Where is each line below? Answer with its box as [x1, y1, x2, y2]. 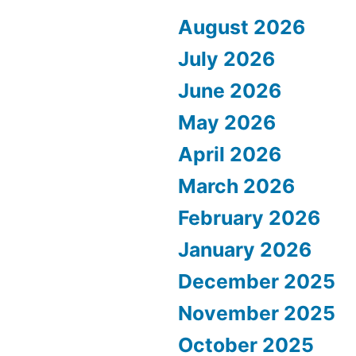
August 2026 [178, 15, 305, 40]
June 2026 [178, 79, 281, 103]
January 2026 [178, 238, 311, 262]
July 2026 [178, 47, 275, 72]
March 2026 [178, 174, 295, 199]
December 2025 [178, 269, 335, 294]
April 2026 [178, 142, 281, 167]
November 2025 [178, 301, 335, 326]
